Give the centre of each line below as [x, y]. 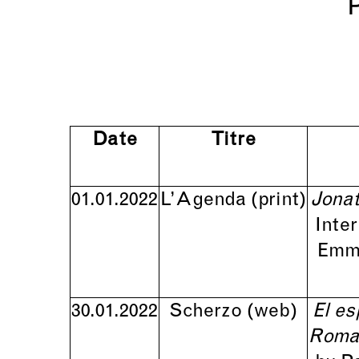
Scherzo [208, 312]
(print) [278, 200]
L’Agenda [206, 200]
